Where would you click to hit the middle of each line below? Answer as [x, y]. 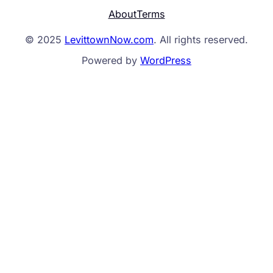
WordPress [166, 61]
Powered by [111, 61]
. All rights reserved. [201, 40]
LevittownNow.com [109, 40]
